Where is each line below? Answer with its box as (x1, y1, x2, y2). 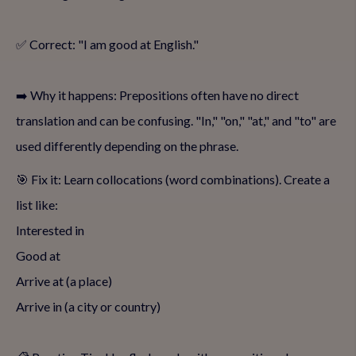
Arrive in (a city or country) (16, 299, 161, 314)
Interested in (16, 222, 84, 238)
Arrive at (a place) (16, 273, 112, 288)
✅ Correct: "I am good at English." (16, 37, 199, 52)
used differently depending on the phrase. (16, 138, 238, 153)
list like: (16, 197, 58, 212)
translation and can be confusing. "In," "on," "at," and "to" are (16, 113, 336, 128)
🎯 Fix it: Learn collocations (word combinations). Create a (16, 172, 330, 187)
